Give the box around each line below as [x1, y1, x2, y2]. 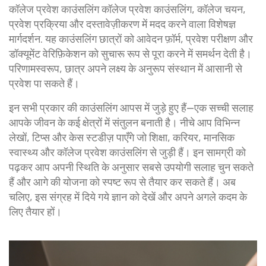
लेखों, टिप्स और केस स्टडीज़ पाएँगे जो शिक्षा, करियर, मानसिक [9, 131, 235, 144]
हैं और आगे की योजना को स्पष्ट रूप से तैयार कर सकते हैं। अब [9, 175, 236, 188]
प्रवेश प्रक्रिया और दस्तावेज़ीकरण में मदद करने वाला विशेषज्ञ [9, 17, 236, 30]
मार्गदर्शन [9, 32, 40, 45]
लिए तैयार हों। [9, 205, 62, 218]
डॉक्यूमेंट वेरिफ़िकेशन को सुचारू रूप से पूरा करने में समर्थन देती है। [9, 47, 252, 60]
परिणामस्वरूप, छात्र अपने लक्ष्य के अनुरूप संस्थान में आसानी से [9, 62, 242, 75]
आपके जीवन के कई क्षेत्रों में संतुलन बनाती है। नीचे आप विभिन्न [9, 116, 240, 129]
